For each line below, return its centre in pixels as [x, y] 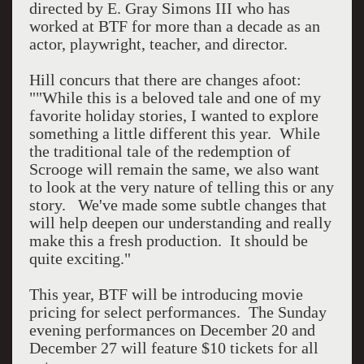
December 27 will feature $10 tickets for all [173, 348]
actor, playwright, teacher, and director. [158, 44]
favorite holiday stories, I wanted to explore [173, 115]
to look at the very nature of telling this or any [181, 187]
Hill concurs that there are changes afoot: [165, 80]
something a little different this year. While [174, 133]
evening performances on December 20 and [172, 330]
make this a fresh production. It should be [168, 240]
